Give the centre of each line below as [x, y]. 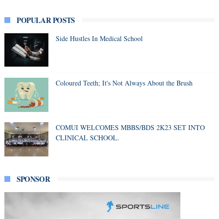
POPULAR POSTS [45, 20]
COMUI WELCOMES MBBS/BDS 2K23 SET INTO [130, 128]
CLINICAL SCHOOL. [87, 138]
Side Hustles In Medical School [99, 39]
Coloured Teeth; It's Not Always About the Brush [124, 83]
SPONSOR [33, 179]
